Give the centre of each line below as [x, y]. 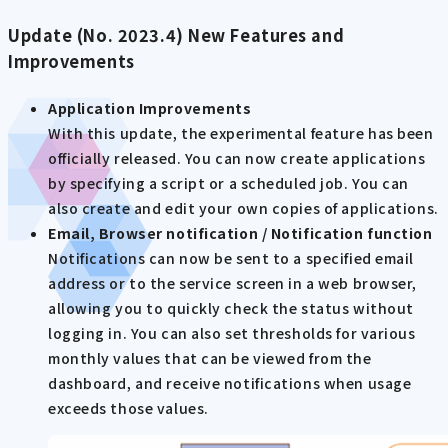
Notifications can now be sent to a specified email [231, 258]
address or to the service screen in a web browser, [232, 283]
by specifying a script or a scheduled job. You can [228, 183]
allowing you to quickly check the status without [231, 308]
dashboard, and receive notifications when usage [230, 383]
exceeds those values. [128, 408]
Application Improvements [150, 108]
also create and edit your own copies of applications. [243, 208]
